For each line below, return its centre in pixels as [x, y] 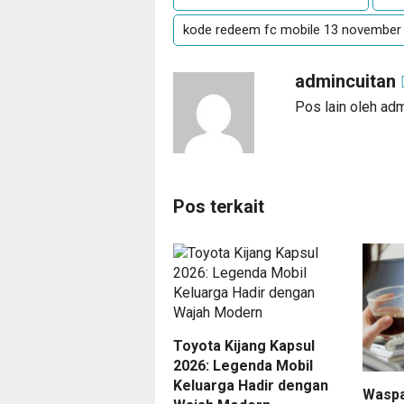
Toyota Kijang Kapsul [244, 346]
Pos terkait [219, 207]
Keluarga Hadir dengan [251, 386]
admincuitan [348, 82]
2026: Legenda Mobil [243, 366]
